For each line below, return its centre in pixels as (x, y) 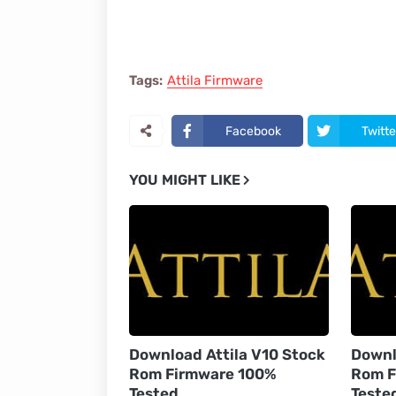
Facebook (253, 131)
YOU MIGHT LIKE (184, 180)
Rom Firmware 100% (202, 374)
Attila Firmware (214, 80)
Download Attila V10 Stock (227, 354)
